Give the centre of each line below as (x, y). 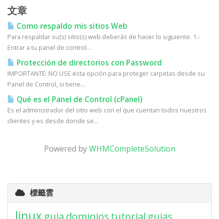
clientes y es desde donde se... (53, 121)
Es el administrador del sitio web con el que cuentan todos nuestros (107, 110)
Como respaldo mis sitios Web (71, 26)
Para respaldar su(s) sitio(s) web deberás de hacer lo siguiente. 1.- (104, 37)
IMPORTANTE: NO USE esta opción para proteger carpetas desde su (106, 73)
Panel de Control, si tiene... (46, 84)
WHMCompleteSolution (132, 149)
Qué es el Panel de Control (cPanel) (78, 99)
